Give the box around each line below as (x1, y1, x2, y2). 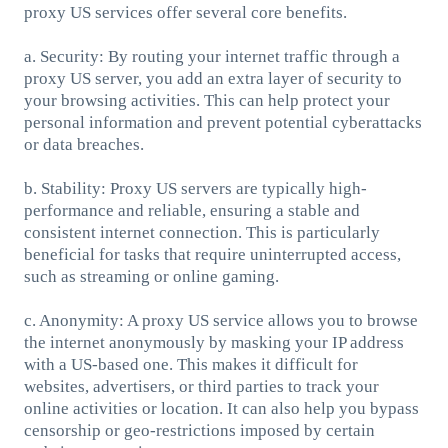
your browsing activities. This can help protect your (23, 90, 390, 110)
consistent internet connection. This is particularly (23, 222, 380, 242)
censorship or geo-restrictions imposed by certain (23, 420, 375, 440)
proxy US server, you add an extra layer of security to (23, 68, 402, 88)
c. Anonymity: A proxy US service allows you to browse (23, 310, 418, 330)
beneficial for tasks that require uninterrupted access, (23, 244, 401, 264)
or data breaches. (23, 134, 144, 154)
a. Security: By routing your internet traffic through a (23, 46, 400, 66)
